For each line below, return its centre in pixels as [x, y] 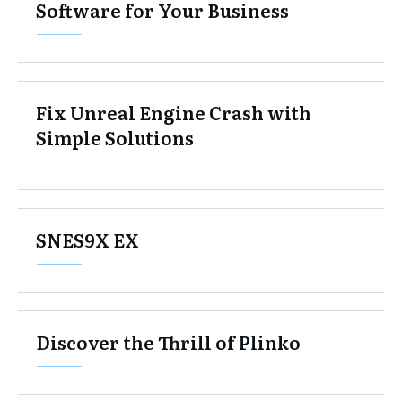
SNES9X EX [87, 239]
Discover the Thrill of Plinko [168, 341]
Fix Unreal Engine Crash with [174, 112]
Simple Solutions [115, 137]
